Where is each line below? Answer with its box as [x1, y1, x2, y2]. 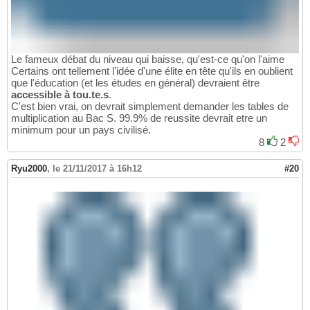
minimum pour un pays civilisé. [11, 124, 151, 136]
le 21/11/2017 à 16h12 [53, 163, 142, 174]
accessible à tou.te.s [11, 89, 109, 101]
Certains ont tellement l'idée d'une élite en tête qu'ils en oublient [11, 65, 293, 77]
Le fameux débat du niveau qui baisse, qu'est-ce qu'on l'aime [11, 53, 284, 66]
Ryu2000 [11, 163, 47, 174]
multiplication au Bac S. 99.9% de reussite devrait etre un [11, 112, 267, 125]
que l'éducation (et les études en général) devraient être [11, 77, 259, 89]
